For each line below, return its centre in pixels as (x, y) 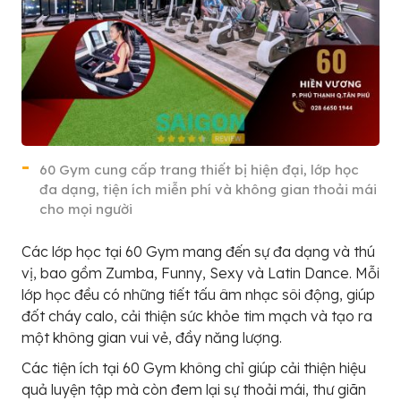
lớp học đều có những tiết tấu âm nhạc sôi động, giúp (198, 294)
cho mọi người (86, 209)
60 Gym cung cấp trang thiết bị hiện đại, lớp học (199, 169)
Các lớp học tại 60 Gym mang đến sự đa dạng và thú (198, 251)
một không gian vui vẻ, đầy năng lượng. (152, 337)
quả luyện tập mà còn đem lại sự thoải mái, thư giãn (194, 389)
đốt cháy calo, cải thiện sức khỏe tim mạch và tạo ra (197, 316)
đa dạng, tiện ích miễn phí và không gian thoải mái (208, 189)
